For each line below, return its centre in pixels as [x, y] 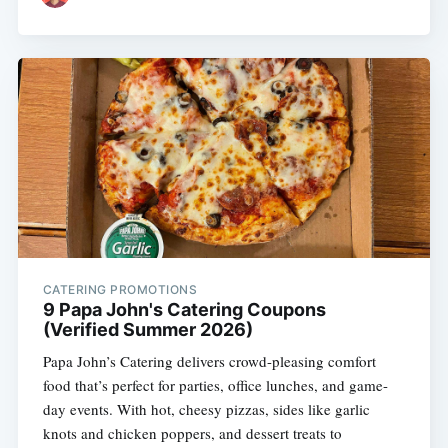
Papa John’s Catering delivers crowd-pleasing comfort [209, 360]
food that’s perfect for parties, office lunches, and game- [215, 384]
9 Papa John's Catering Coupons [184, 309]
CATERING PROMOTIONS [120, 289]
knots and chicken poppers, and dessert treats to [192, 432]
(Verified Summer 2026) [147, 329]
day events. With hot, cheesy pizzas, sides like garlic [206, 408]
